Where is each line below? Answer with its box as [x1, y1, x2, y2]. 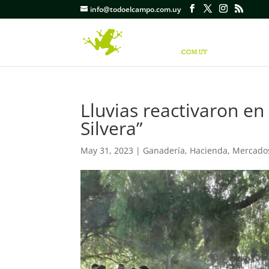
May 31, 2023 [80, 145, 134, 156]
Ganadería [143, 145, 186, 156]
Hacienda [190, 145, 228, 156]
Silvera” [80, 116, 143, 141]
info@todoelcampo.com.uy [90, 4, 181, 14]
